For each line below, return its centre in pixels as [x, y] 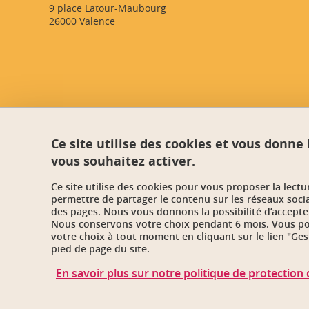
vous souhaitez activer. [123, 161]
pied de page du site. [100, 249]
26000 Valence [82, 21]
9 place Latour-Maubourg [108, 8]
